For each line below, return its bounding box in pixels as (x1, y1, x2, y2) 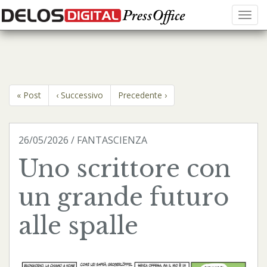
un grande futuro (18, 182, 229, 212)
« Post (17, 89, 41, 101)
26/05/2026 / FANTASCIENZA (18, 133, 147, 147)
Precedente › (118, 89, 167, 101)
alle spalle (18, 211, 138, 241)
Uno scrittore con (18, 154, 231, 184)
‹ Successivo (56, 89, 103, 101)
